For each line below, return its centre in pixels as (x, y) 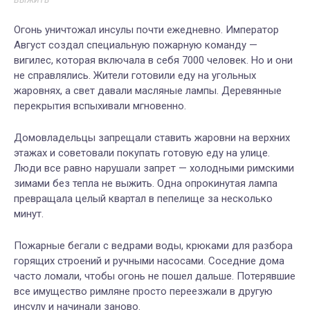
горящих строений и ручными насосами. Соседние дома (149, 261)
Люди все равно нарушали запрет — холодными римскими (154, 168)
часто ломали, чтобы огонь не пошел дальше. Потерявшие (155, 276)
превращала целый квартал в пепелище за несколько (143, 199)
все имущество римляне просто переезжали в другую (143, 292)
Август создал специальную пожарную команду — (136, 45)
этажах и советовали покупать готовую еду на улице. (142, 153)
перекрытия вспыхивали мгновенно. (100, 106)
